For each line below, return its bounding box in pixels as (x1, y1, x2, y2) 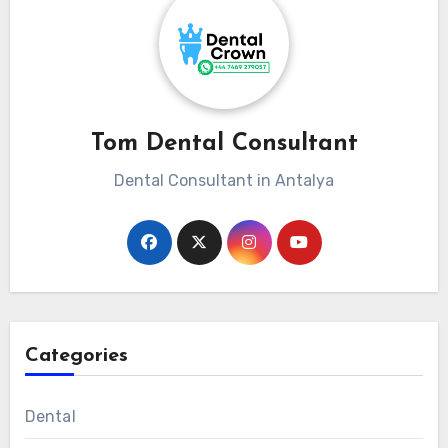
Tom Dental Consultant (90, 132, 358, 157)
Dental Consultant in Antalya (114, 170, 334, 190)
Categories (24, 345, 128, 366)
